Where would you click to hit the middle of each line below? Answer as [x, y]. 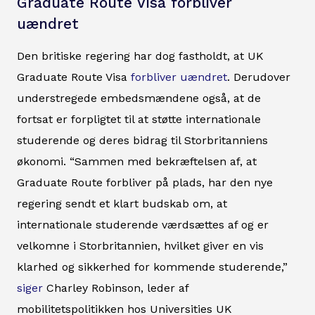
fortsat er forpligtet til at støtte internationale [139, 119]
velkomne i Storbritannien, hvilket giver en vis [140, 245]
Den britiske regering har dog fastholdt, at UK [140, 56]
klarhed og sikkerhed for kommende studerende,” [152, 266]
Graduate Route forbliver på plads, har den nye [145, 182]
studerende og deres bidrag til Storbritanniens [142, 140]
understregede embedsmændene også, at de [139, 98]
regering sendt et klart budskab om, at [122, 203]
